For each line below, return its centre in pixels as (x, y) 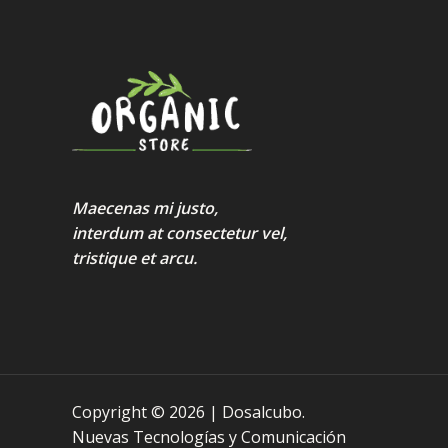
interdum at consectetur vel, (179, 232)
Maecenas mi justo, (145, 207)
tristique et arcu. (134, 257)
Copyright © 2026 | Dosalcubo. (188, 411)
